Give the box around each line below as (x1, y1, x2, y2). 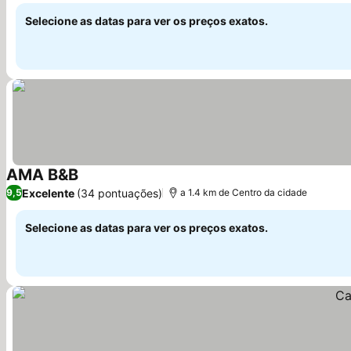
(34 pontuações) (77, 186, 162, 200)
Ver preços (78, 175, 142, 192)
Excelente (22, 186, 74, 200)
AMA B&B (6, 165, 78, 184)
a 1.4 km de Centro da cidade (180, 186, 307, 198)
